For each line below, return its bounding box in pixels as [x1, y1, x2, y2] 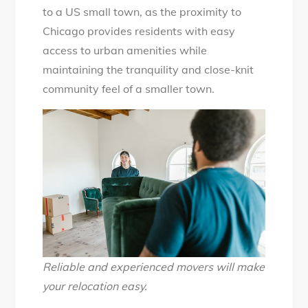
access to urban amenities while [43, 43, 208, 57]
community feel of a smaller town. [43, 81, 215, 96]
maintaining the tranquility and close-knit [43, 62, 254, 76]
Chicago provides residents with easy [43, 23, 236, 38]
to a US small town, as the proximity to [43, 4, 242, 19]
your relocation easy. [43, 279, 148, 294]
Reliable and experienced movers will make [43, 260, 265, 274]
